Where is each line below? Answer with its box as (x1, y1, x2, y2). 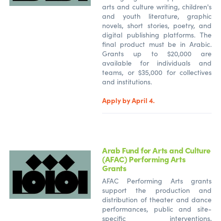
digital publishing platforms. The (102, 30, 212, 39)
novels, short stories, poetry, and (102, 20, 212, 30)
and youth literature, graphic (102, 11, 212, 21)
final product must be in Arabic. (102, 39, 212, 49)
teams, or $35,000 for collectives (102, 67, 212, 77)
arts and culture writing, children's (102, 1, 212, 11)
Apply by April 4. (102, 95, 155, 105)
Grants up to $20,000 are (102, 48, 212, 58)
